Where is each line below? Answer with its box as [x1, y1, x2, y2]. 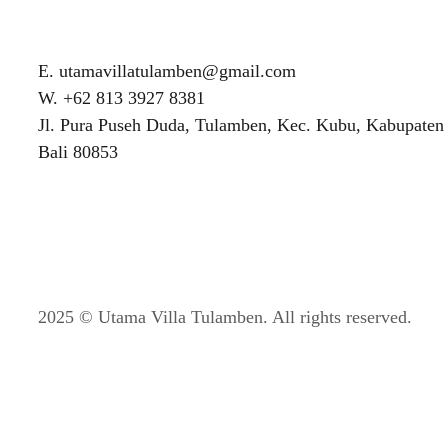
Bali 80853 [38, 142, 118, 163]
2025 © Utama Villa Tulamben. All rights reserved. [38, 307, 412, 328]
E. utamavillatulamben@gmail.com [38, 61, 296, 82]
